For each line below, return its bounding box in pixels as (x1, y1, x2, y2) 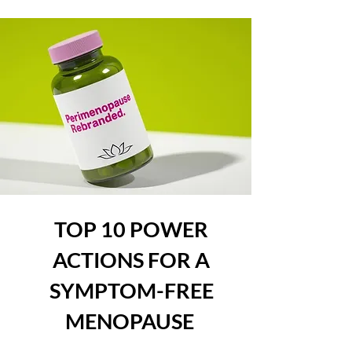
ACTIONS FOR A (53, 247, 210, 273)
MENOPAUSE (64, 308, 198, 335)
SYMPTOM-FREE (49, 277, 214, 304)
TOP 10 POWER (54, 216, 208, 243)
